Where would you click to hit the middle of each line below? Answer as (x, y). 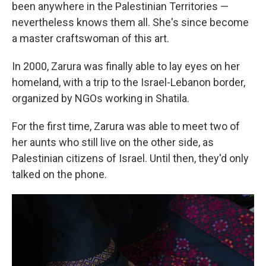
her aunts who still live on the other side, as (113, 142)
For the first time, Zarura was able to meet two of (126, 126)
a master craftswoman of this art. (91, 38)
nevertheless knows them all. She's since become (130, 22)
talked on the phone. (59, 174)
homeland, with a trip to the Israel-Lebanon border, (129, 82)
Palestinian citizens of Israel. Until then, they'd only (130, 158)
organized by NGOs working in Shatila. (101, 98)
